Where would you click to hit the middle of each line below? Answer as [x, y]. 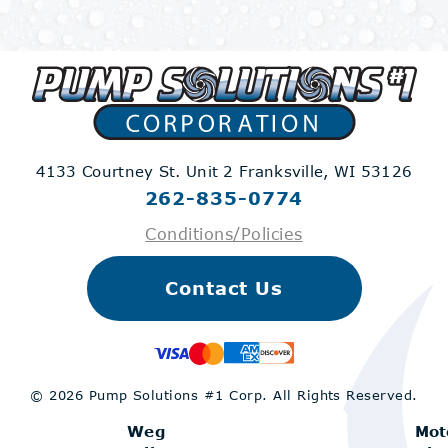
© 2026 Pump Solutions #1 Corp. [152, 394]
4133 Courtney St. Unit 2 [137, 171]
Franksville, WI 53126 [326, 171]
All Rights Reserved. [345, 394]
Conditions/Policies [224, 233]
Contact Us [224, 288]
